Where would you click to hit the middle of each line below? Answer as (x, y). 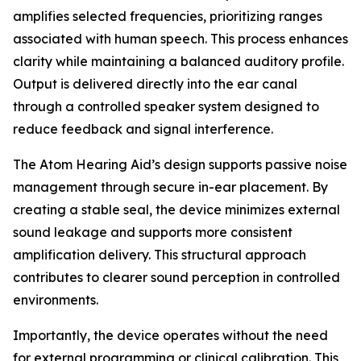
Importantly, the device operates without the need (170, 336)
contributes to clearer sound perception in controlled (176, 278)
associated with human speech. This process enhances (180, 39)
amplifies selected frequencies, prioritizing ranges (168, 17)
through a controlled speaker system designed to (166, 107)
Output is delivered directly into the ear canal (155, 84)
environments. (56, 300)
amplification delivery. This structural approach (160, 255)
